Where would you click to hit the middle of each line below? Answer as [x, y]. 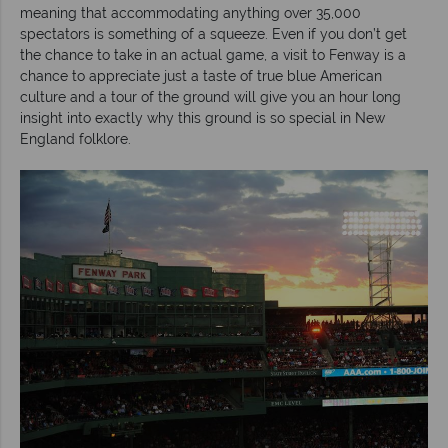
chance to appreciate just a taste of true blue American [201, 75]
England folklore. [75, 138]
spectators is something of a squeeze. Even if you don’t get [213, 33]
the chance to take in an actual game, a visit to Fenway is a [213, 54]
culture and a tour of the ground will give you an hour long [210, 96]
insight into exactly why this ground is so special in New [202, 117]
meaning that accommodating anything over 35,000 [190, 12]
